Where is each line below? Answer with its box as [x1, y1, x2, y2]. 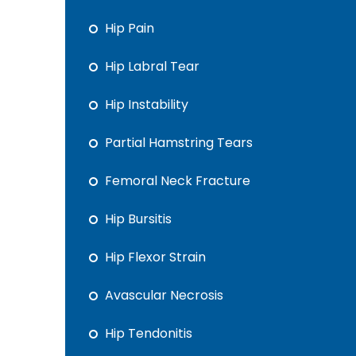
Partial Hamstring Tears [105, 133, 253, 152]
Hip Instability [105, 95, 188, 114]
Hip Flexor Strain [105, 248, 206, 266]
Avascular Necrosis [105, 286, 223, 304]
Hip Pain [105, 19, 154, 37]
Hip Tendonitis [105, 324, 192, 342]
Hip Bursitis [105, 210, 172, 228]
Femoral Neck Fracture [105, 172, 250, 190]
